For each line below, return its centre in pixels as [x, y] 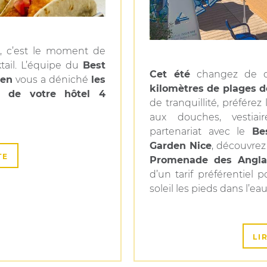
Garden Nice [181, 146]
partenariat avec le [201, 131]
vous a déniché [52, 80]
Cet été [170, 74]
